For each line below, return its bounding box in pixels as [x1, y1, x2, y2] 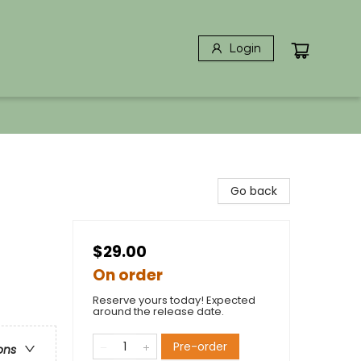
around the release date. [93, 304, 224, 319]
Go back [230, 183, 277, 199]
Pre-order [173, 338, 227, 355]
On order [93, 264, 163, 286]
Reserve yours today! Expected [93, 293, 255, 308]
